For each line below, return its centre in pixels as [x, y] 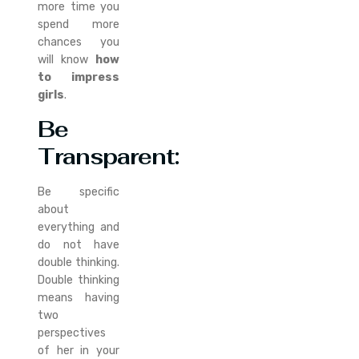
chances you [79, 42]
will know [63, 60]
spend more [79, 25]
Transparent [107, 156]
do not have [79, 244]
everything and [79, 227]
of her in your [79, 350]
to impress [79, 78]
